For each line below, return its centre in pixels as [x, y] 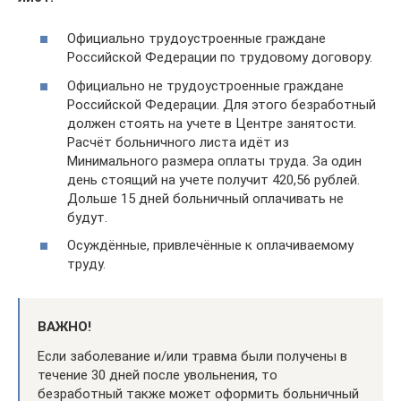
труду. [86, 264]
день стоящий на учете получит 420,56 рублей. [213, 179]
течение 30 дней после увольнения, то [158, 375]
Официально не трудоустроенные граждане [205, 85]
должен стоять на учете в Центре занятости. [212, 123]
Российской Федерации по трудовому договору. [220, 57]
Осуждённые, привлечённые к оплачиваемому [210, 245]
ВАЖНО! [64, 327]
